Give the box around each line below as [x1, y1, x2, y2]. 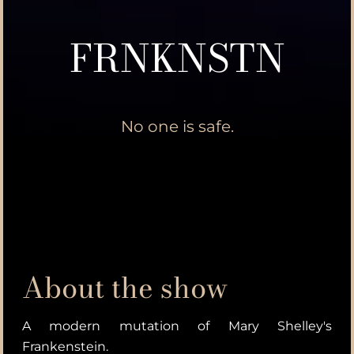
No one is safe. [120, 116, 234, 136]
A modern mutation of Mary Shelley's [22, 318, 332, 333]
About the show [22, 265, 228, 309]
